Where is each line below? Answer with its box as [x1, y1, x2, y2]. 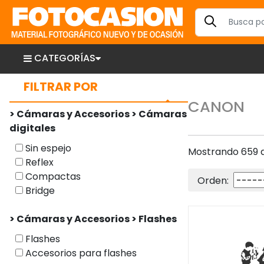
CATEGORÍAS [34, 51, 95, 65]
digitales [9, 121, 55, 135]
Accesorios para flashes [23, 246, 137, 260]
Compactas [23, 170, 81, 183]
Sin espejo [23, 141, 71, 155]
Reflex [23, 156, 54, 169]
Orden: [197, 174, 231, 188]
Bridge [23, 184, 55, 197]
